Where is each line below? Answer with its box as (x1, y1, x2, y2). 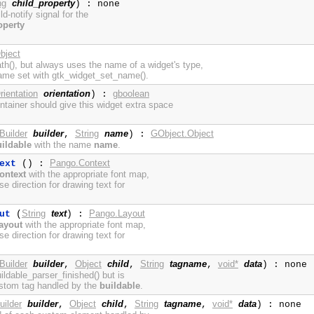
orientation (43, 88, 90, 100)
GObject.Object (150, 128, 214, 139)
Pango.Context (49, 158, 110, 169)
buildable (99, 280, 140, 292)
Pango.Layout (88, 208, 145, 219)
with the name (31, 139, 94, 151)
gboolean (112, 88, 149, 100)
